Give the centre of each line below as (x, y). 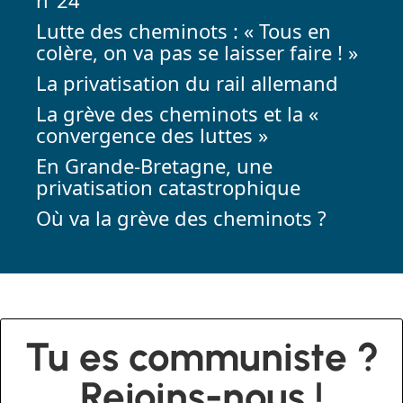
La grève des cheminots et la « (177, 113)
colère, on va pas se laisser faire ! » (197, 52)
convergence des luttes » (152, 134)
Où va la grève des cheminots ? (181, 217)
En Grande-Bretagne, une (154, 165)
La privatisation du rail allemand (187, 82)
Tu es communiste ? (201, 356)
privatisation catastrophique (168, 187)
